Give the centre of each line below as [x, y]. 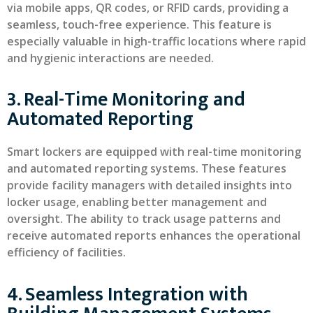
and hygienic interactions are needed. [110, 58]
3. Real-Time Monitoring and [126, 100]
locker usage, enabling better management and [137, 202]
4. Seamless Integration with [128, 294]
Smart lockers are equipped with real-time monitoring [154, 152]
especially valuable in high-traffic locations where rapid [156, 41]
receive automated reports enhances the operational [154, 236]
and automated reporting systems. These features [147, 169]
